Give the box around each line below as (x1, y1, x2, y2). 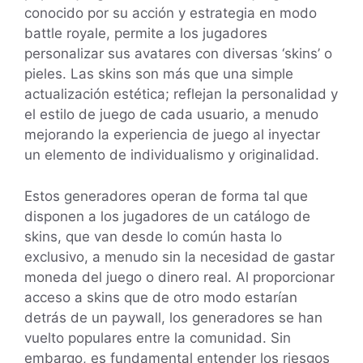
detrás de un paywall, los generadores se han (24, 309, 322, 326)
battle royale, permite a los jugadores (24, 25, 267, 42)
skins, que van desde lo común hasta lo (24, 228, 282, 245)
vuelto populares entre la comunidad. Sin (24, 329, 291, 346)
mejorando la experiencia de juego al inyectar (24, 126, 320, 143)
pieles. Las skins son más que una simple (24, 66, 293, 83)
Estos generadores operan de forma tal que (24, 187, 308, 204)
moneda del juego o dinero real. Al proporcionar (24, 268, 335, 285)
